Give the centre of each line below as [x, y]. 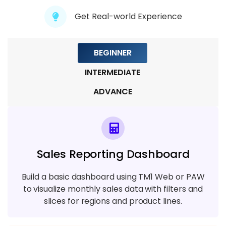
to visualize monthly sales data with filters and [113, 189]
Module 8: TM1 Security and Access [85, 23]
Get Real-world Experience [128, 16]
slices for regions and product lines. [113, 201]
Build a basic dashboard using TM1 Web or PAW [113, 177]
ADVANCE [112, 91]
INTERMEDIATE [112, 72]
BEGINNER [112, 52]
